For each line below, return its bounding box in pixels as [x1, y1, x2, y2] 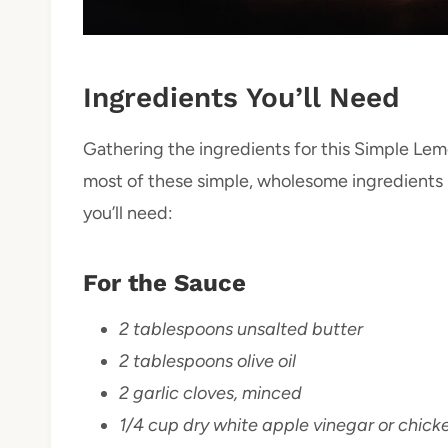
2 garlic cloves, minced [119, 381, 302, 404]
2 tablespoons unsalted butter [119, 317, 363, 340]
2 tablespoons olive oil [119, 349, 296, 372]
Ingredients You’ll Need [83, 80, 400, 114]
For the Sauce [83, 268, 246, 297]
